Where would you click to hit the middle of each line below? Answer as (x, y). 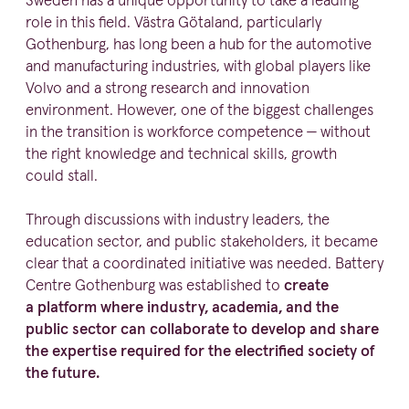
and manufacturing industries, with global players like (198, 67)
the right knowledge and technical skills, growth (181, 154)
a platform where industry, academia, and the (182, 309)
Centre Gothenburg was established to (155, 287)
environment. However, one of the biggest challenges (199, 110)
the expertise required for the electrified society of (200, 352)
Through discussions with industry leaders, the (178, 221)
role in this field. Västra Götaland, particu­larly (173, 23)
